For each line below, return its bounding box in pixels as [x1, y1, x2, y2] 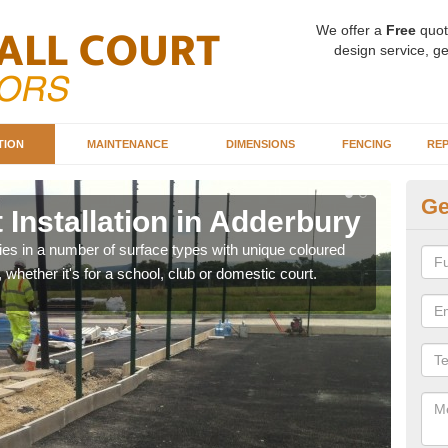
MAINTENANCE [86, 138, 168, 150]
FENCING [341, 138, 392, 150]
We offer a [316, 22, 386, 38]
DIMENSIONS [226, 138, 295, 150]
